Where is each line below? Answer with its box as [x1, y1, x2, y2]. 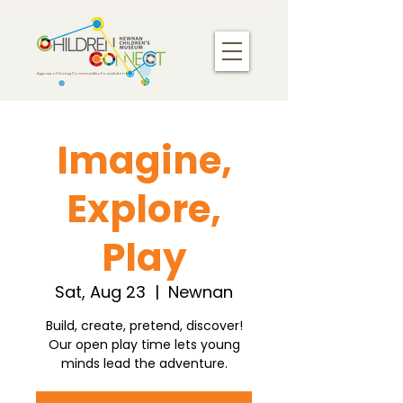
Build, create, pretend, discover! [45, 317, 243, 335]
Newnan [168, 281, 233, 303]
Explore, [67, 183, 221, 236]
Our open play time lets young [48, 336, 240, 354]
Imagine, [56, 134, 232, 187]
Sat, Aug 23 [55, 281, 146, 303]
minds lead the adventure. [60, 354, 228, 372]
